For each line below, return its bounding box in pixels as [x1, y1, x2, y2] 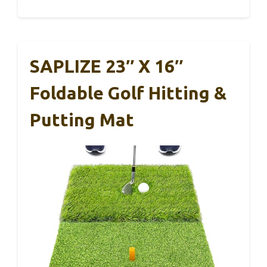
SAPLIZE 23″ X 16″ [30, 55, 183, 76]
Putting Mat [30, 109, 134, 130]
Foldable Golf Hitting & [30, 82, 226, 103]
